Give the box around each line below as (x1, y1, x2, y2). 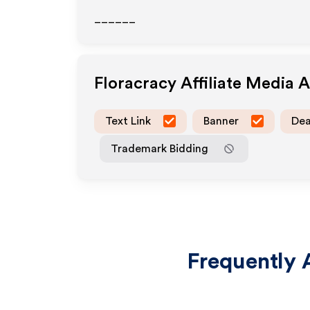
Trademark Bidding (111, 143, 208, 154)
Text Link (105, 115, 151, 127)
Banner (203, 115, 239, 127)
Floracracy (94, 75, 176, 92)
